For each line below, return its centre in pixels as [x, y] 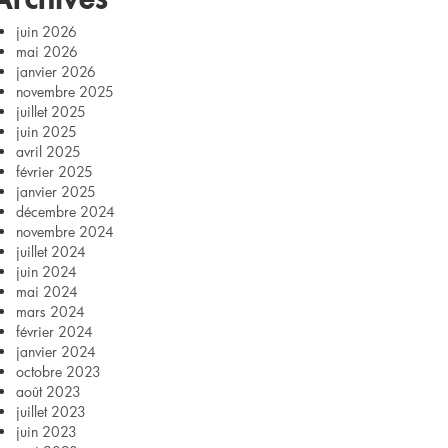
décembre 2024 [65, 211]
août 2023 [48, 391]
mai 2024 [47, 291]
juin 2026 [46, 31]
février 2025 [54, 171]
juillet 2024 [51, 251]
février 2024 [54, 331]
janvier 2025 [56, 191]
